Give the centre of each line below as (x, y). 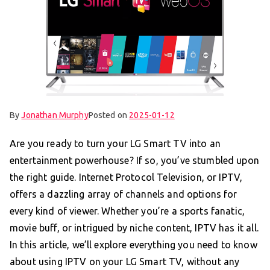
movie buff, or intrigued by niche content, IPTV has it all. (134, 228)
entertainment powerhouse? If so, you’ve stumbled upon (134, 160)
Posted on (109, 115)
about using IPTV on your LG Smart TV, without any (125, 261)
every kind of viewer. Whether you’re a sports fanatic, (127, 211)
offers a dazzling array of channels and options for (124, 194)
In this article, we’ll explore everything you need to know (133, 244)
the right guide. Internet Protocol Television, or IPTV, (126, 177)
